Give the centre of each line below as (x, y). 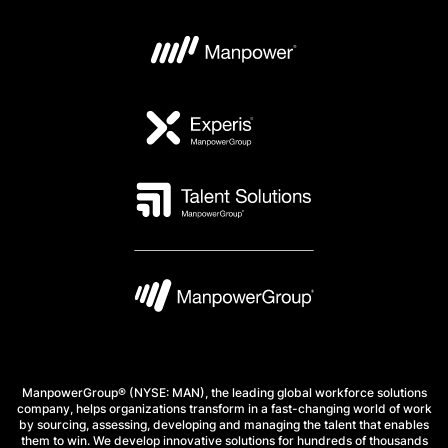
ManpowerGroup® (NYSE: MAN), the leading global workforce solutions (224, 392)
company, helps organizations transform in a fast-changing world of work (224, 408)
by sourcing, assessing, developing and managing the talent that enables (224, 424)
